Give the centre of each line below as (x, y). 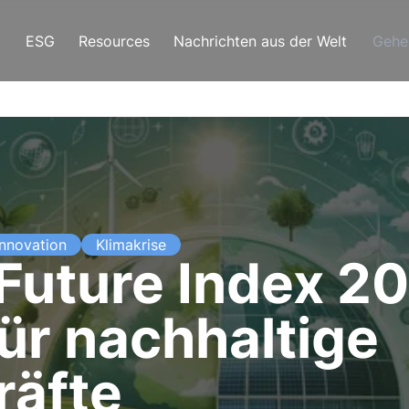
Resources (114, 41)
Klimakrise (131, 245)
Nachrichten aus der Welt (260, 41)
